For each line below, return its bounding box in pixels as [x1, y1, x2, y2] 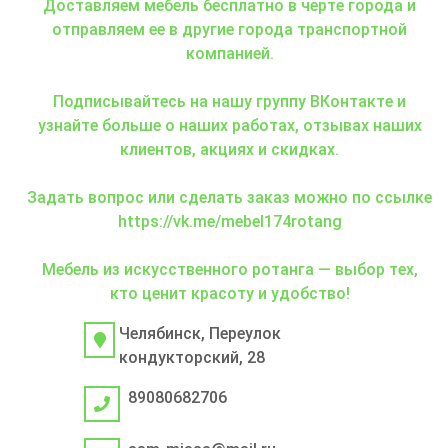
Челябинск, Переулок [119, 323, 282, 343]
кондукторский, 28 [119, 347, 266, 367]
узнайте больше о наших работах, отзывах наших [37, 115, 422, 135]
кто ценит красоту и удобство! [109, 283, 350, 303]
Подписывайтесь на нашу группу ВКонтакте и [53, 91, 406, 111]
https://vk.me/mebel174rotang [117, 211, 342, 231]
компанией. [185, 43, 274, 63]
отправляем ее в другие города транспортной [52, 19, 407, 39]
